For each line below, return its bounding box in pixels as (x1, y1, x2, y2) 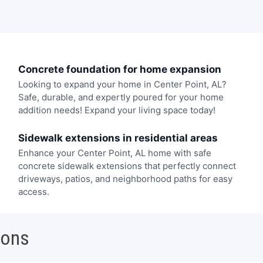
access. (18, 186, 49, 197)
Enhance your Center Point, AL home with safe (18, 147, 211, 159)
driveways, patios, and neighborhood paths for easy (18, 173, 232, 184)
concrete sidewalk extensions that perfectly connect (18, 160, 236, 171)
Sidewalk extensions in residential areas (18, 131, 218, 144)
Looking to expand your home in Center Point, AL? (18, 79, 227, 90)
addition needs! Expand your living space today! (18, 104, 215, 116)
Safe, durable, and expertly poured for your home (18, 92, 224, 103)
